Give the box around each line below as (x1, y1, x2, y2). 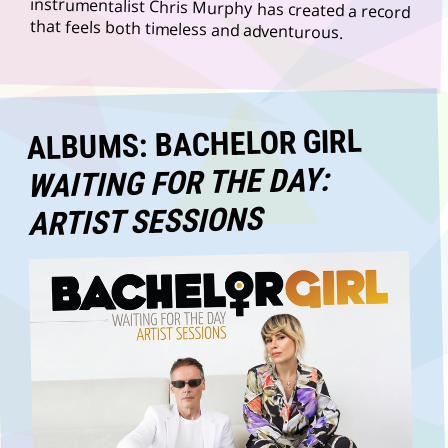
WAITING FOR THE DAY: (26, 160, 330, 206)
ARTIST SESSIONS (27, 200, 263, 244)
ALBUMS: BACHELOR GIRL (25, 122, 363, 168)
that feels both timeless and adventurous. (29, 15, 342, 44)
